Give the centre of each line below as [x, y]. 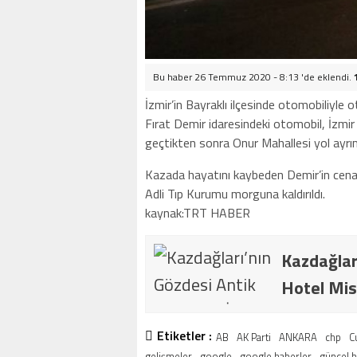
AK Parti [254, 337]
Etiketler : [184, 335]
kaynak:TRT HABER [198, 213]
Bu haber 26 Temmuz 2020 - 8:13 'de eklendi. [253, 77]
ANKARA [298, 337]
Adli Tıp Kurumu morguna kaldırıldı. [235, 194]
